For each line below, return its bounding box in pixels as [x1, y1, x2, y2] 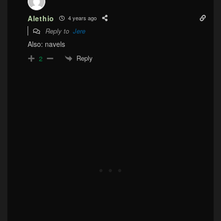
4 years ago [66, 14, 97, 22]
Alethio [28, 13, 54, 23]
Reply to [43, 26, 73, 36]
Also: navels [28, 38, 65, 49]
